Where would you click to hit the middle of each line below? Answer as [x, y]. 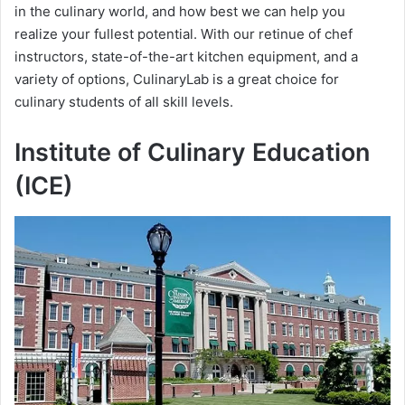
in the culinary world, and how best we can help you [180, 11]
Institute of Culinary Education [192, 152]
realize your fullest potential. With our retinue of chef [184, 33]
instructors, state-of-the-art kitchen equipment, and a [186, 56]
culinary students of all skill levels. [124, 101]
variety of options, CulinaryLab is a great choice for [177, 79]
